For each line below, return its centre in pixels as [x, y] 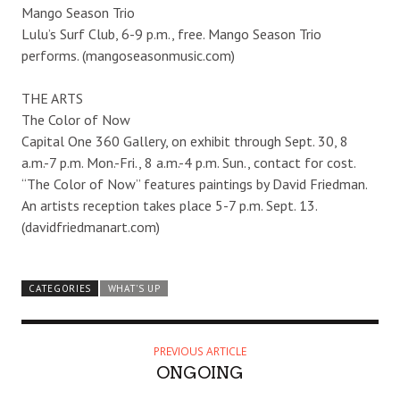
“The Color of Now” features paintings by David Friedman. [194, 183]
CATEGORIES [60, 288]
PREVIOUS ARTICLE [200, 351]
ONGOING [200, 372]
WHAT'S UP [134, 288]
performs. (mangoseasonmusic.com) [128, 55]
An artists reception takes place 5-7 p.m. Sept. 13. [169, 205]
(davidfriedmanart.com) [91, 226]
